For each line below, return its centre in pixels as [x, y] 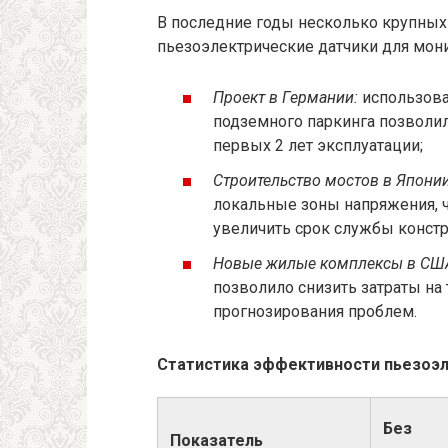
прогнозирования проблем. [315, 312]
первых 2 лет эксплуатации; [318, 146]
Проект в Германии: [285, 98]
